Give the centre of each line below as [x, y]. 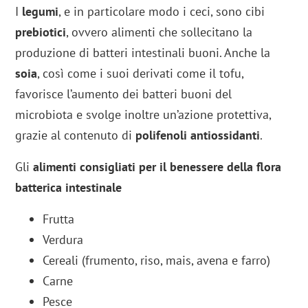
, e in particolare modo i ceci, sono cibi [162, 11]
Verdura [63, 239]
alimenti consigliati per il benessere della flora [157, 166]
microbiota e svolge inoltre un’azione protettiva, [143, 114]
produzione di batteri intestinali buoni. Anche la [143, 52]
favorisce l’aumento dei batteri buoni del [124, 93]
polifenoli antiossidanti [198, 135]
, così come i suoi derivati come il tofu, [141, 73]
